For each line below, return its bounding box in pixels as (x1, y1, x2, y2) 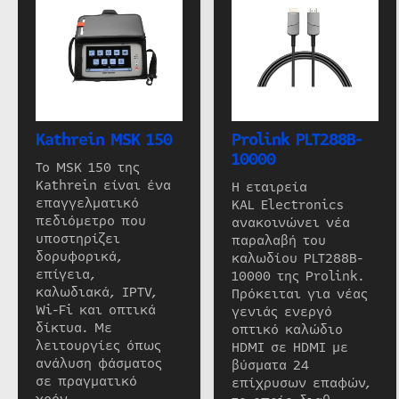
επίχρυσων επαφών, (231, 372, 371, 393)
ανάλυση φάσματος (36, 353, 162, 373)
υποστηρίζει (36, 228, 120, 248)
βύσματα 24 (231, 354, 309, 375)
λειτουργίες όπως (36, 335, 161, 355)
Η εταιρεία (231, 176, 307, 197)
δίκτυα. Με (36, 317, 112, 338)
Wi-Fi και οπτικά (36, 299, 156, 320)
